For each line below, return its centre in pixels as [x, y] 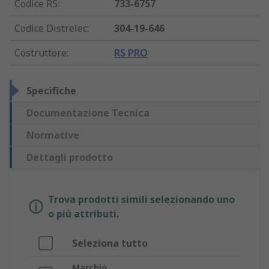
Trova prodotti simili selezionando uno [141, 200]
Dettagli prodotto [70, 158]
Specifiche [51, 91]
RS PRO [131, 53]
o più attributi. [83, 214]
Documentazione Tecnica [88, 113]
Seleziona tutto [110, 243]
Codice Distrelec [51, 29]
